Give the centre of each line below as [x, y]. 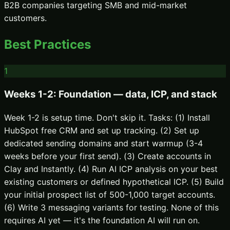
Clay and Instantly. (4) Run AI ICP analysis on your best [111, 169]
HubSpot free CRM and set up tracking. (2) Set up [102, 131]
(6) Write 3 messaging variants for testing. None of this [111, 208]
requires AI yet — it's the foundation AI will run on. [102, 221]
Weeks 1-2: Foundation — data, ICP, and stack [111, 94]
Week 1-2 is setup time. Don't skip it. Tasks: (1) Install [107, 118]
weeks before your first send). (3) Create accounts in [108, 156]
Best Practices [47, 44]
